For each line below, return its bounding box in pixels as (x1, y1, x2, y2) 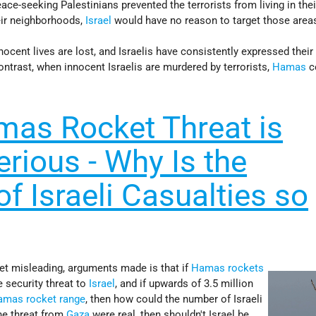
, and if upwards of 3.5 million (115, 277, 254, 291)
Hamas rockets (191, 262, 265, 275)
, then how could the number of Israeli (85, 293, 263, 306)
